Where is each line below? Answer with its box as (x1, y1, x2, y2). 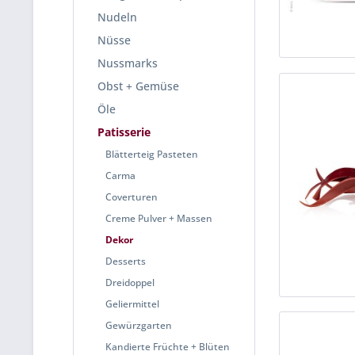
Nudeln (97, 10, 137, 25)
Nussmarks (97, 55, 158, 71)
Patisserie (97, 124, 151, 139)
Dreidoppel (105, 276, 155, 289)
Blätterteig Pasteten (105, 147, 198, 161)
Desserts (105, 254, 146, 268)
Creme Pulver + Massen (105, 212, 212, 225)
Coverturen (105, 190, 158, 204)
